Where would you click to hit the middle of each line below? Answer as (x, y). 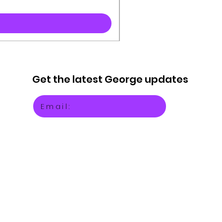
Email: (56, 107)
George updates (147, 80)
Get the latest (69, 80)
